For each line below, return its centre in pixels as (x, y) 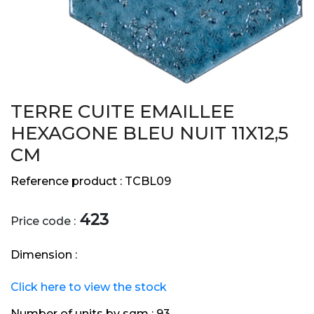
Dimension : (44, 255)
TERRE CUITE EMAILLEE (122, 112)
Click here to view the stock (89, 287)
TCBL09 (148, 182)
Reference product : (68, 182)
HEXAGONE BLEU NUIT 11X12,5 (149, 134)
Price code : (43, 221)
